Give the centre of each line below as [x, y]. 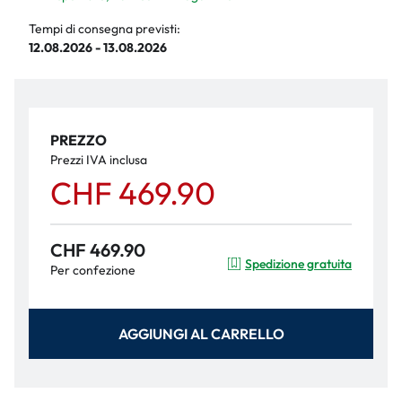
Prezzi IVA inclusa [99, 160]
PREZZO [79, 140]
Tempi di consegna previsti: [105, 29]
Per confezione [93, 270]
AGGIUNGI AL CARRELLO [201, 333]
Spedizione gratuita [298, 263]
